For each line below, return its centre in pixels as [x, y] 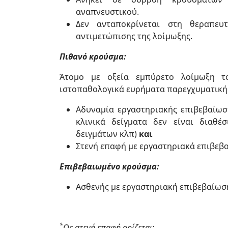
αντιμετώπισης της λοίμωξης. [134, 36]
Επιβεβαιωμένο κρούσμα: [109, 166]
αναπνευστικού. [107, 12]
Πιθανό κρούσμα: [93, 56]
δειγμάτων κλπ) [107, 134]
